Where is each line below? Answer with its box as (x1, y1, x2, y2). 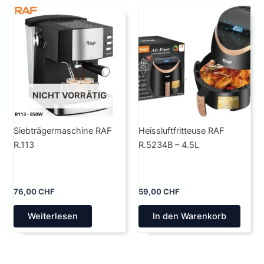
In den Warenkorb (153, 211, 226, 222)
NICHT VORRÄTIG (32, 90, 107, 101)
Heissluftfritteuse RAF (138, 126, 225, 137)
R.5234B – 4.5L (138, 140, 199, 151)
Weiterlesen (28, 211, 78, 222)
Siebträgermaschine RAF (14, 126, 113, 137)
